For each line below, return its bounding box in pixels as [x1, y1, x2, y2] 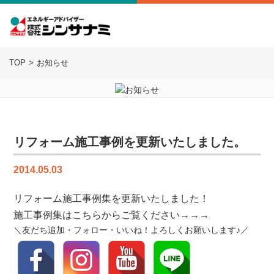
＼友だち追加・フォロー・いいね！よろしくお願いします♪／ [13, 225, 250, 235]
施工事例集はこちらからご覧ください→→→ [13, 210, 210, 220]
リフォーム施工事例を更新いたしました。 [13, 135, 246, 149]
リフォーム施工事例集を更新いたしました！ [13, 193, 210, 204]
